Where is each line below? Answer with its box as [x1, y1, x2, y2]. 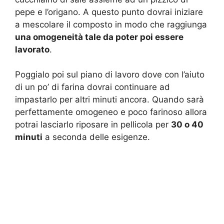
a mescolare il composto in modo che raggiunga [15, 19, 207, 29]
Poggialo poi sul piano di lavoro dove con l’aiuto [15, 69, 204, 80]
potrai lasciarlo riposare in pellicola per [15, 119, 171, 130]
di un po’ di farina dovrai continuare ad [15, 82, 170, 92]
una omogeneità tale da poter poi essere [15, 31, 183, 42]
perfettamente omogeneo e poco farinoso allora [15, 107, 207, 117]
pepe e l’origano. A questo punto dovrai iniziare [15, 6, 203, 17]
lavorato [15, 44, 49, 54]
